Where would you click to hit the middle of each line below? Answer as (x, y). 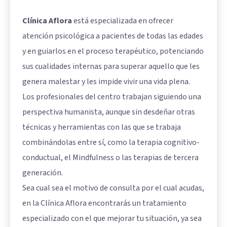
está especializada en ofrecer (123, 21)
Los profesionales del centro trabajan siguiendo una (112, 97)
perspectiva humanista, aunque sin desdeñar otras (109, 112)
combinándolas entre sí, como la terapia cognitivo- (111, 142)
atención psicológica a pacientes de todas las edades (113, 36)
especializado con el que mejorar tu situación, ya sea (112, 218)
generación (42, 173)
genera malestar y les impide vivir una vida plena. (106, 81)
